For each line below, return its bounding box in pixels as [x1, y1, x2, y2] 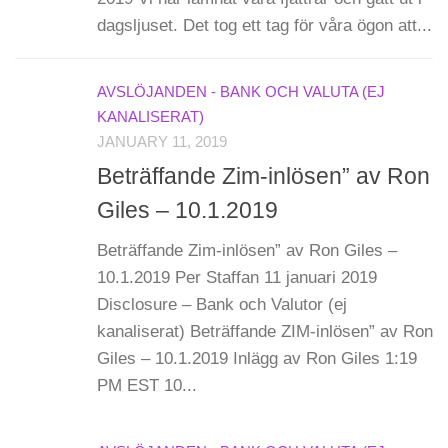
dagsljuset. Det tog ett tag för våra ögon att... [97, 15, 432, 35]
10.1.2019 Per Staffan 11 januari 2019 [97, 268, 377, 288]
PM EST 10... [97, 376, 197, 396]
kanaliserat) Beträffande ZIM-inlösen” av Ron [97, 322, 433, 342]
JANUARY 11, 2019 [97, 133, 227, 150]
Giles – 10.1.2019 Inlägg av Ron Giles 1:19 [97, 349, 417, 369]
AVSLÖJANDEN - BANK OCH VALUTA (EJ [97, 83, 385, 100]
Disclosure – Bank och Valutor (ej [97, 295, 347, 315]
